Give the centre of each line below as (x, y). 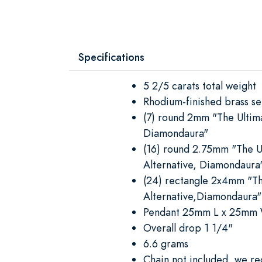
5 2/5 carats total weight (200, 85)
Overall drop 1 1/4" (188, 227)
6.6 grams (166, 243)
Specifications (111, 57)
